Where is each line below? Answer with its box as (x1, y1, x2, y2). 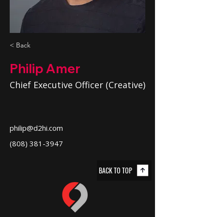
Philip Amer (10, 60, 80, 77)
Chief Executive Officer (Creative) (10, 78, 145, 91)
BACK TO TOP (99, 165, 132, 175)
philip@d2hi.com (10, 123, 63, 133)
